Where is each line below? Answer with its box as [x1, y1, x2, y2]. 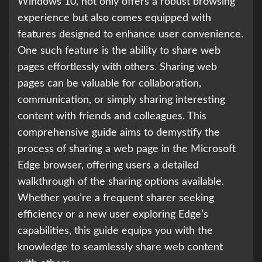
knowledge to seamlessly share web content [18, 242, 223, 253]
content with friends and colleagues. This [18, 111, 206, 122]
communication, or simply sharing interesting [18, 95, 225, 106]
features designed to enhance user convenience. [18, 29, 243, 40]
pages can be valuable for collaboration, [18, 78, 201, 89]
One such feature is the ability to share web [18, 46, 220, 57]
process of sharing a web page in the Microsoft [18, 144, 236, 155]
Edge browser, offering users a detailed [18, 160, 199, 171]
